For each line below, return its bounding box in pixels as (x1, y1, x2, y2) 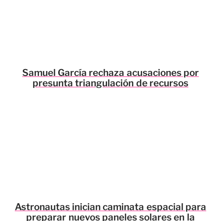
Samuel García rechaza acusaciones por (22, 67, 199, 78)
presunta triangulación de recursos (33, 77, 188, 89)
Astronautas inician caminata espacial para (14, 201, 207, 213)
